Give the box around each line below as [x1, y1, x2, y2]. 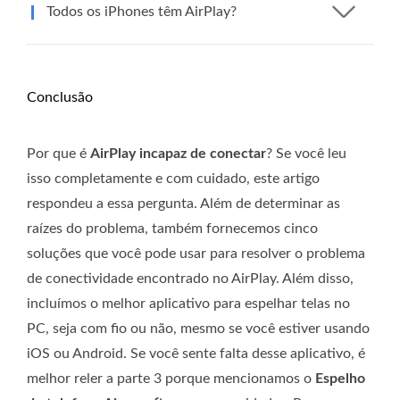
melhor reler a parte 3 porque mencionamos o [27, 371, 315, 386]
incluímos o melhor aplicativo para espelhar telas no [27, 296, 350, 311]
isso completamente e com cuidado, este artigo [27, 171, 320, 186]
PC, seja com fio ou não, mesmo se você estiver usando [27, 321, 370, 336]
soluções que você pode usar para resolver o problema [27, 246, 365, 261]
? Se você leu [266, 146, 346, 161]
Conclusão [27, 89, 93, 104]
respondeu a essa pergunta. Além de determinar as [27, 196, 340, 211]
